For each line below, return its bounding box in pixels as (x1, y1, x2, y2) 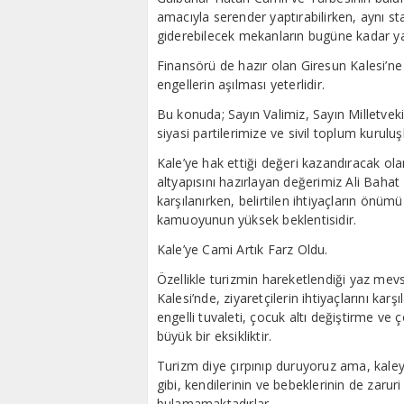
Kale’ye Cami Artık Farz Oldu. (156, 240, 328, 258)
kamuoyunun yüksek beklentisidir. (156, 210, 357, 228)
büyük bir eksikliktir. (156, 326, 272, 344)
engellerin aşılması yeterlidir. (156, 75, 326, 93)
